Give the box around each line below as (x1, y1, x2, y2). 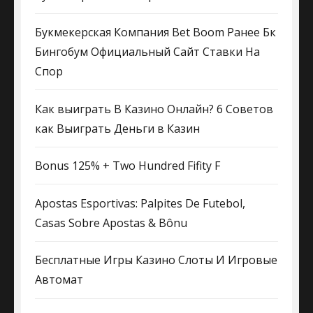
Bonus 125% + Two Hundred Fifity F (35, 158, 220, 174)
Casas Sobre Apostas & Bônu (35, 214, 187, 231)
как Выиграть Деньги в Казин (35, 120, 200, 136)
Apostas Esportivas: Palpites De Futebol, (35, 195, 245, 211)
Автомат (35, 272, 83, 288)
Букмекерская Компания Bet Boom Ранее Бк (35, 24, 276, 41)
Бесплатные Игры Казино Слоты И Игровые (35, 252, 277, 268)
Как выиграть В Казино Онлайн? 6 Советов (35, 101, 273, 117)
